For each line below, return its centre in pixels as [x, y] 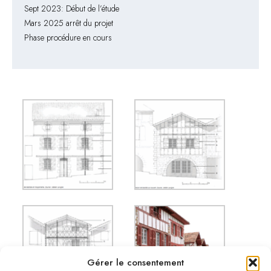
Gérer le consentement [135, 263]
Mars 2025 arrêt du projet [69, 23]
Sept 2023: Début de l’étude [72, 8]
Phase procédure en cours [68, 38]
